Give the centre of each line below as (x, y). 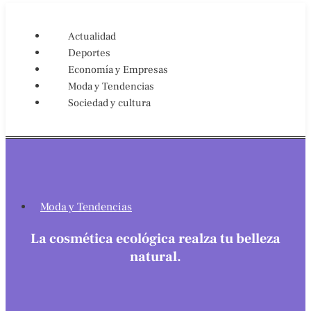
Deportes (89, 53)
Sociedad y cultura (109, 103)
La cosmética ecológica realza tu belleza (155, 239)
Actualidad (92, 36)
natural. (155, 257)
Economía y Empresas (118, 70)
